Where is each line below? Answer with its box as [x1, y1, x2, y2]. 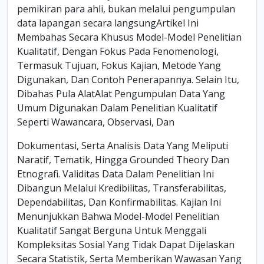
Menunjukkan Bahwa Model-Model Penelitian [17, 210, 219, 223]
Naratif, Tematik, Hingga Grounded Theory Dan [17, 153, 229, 166]
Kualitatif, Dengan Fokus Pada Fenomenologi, [17, 45, 219, 58]
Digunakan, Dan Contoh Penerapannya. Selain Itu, [17, 73, 239, 86]
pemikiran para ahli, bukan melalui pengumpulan [17, 2, 235, 15]
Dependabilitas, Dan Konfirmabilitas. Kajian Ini [17, 196, 221, 209]
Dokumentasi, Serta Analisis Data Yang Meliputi [17, 139, 228, 152]
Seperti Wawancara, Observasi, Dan [17, 115, 174, 128]
